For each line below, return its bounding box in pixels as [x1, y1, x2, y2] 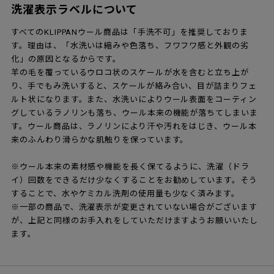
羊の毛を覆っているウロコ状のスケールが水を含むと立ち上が [11, 67, 249, 77]
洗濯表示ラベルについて [11, 2, 138, 16]
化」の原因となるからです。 [11, 54, 122, 64]
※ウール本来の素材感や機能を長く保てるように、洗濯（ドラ [11, 161, 250, 171]
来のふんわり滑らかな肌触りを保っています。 [11, 135, 189, 144]
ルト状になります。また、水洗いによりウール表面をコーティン [11, 94, 257, 104]
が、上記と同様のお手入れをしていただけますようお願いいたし [11, 215, 258, 225]
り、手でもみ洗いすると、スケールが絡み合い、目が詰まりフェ [11, 81, 257, 91]
